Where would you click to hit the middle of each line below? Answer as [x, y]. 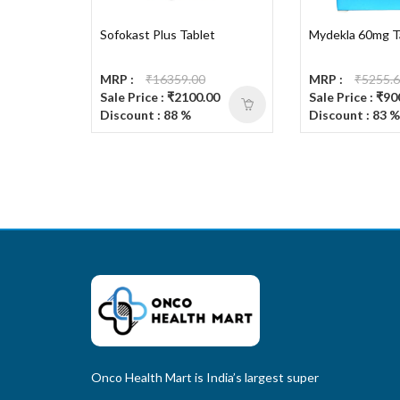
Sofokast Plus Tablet [158, 35]
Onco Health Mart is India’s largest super [205, 378]
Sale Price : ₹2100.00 [160, 97]
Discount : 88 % [146, 115]
